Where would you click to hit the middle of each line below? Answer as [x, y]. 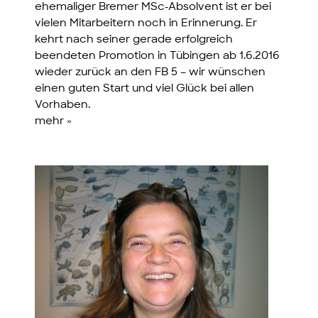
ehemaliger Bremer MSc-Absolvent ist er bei [153, 8]
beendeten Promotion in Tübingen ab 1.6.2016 [158, 57]
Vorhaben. [63, 106]
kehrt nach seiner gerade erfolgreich [134, 40]
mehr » [54, 122]
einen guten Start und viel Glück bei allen [145, 89]
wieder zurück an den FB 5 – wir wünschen [150, 73]
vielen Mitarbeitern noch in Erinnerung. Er [146, 24]
